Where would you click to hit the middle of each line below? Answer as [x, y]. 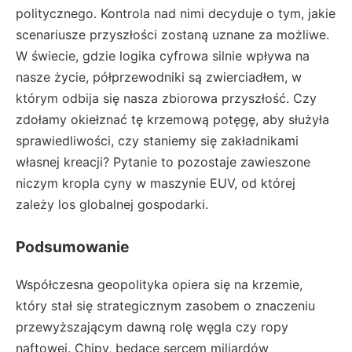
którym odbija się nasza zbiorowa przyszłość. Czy [166, 99]
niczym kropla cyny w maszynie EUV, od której [156, 183]
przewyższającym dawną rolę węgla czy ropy [152, 327]
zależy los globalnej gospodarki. [112, 205]
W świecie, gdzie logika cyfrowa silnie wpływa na [163, 56]
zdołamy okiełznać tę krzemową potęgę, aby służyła [172, 120]
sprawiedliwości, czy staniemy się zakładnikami [157, 141]
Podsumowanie [72, 247]
